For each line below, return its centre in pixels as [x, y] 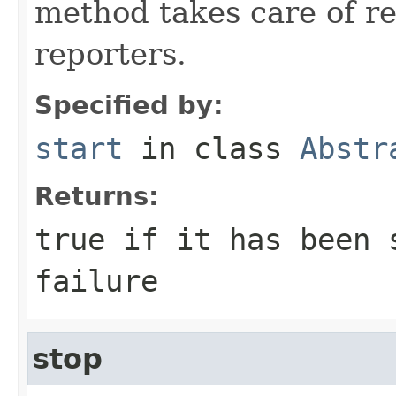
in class [211, 148]
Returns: [97, 196]
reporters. [110, 53]
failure [96, 281]
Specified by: [129, 105]
